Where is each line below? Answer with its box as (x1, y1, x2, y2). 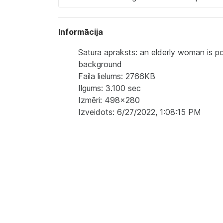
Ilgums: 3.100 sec (78, 83, 141, 93)
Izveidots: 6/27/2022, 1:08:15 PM (78, 107, 201, 117)
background (78, 59, 122, 69)
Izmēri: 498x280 (78, 95, 140, 105)
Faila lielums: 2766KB (78, 71, 155, 81)
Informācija (58, 27, 103, 37)
